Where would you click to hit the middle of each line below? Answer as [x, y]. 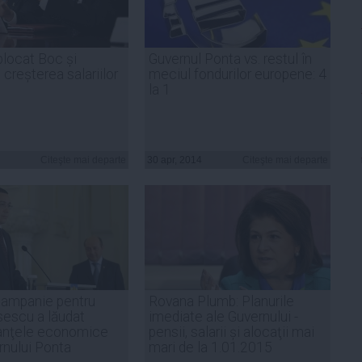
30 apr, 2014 [175, 160]
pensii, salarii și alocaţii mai [232, 332]
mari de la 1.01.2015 [210, 347]
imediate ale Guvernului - [223, 316]
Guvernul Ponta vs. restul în [230, 59]
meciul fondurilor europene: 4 [238, 74]
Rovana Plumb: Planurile [221, 301]
